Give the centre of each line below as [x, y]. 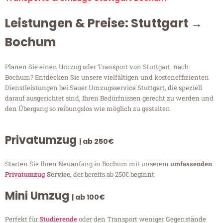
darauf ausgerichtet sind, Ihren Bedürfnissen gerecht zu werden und [109, 98]
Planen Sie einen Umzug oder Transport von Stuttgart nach [97, 67]
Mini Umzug [38, 196]
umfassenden [191, 164]
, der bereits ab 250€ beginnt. [113, 174]
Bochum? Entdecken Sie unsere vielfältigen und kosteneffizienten [107, 77]
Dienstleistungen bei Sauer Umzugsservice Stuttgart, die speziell [104, 88]
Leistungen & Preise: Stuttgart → [104, 23]
